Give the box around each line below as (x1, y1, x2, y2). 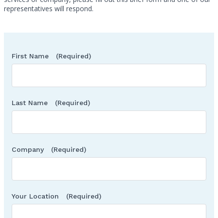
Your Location (12, 192, 66, 200)
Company (12, 145, 51, 153)
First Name (12, 52, 56, 60)
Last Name (12, 98, 55, 107)
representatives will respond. (4, 3, 93, 13)
